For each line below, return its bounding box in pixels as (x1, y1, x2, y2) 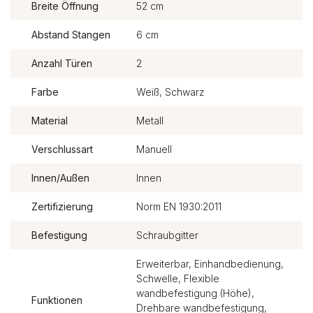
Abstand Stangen (31, 28, 110, 41)
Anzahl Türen (31, 57, 92, 69)
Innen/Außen (31, 171, 89, 184)
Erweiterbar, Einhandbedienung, (136, 257, 284, 270)
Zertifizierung (31, 200, 93, 212)
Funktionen (31, 294, 82, 307)
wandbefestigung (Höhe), (136, 286, 254, 299)
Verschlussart (31, 143, 93, 155)
